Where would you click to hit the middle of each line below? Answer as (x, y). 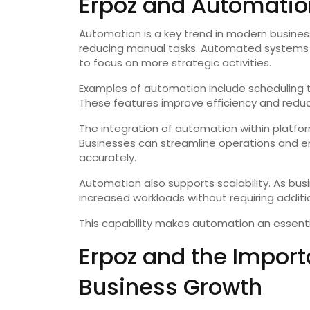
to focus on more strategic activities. (175, 63)
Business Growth (171, 287)
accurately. (108, 158)
